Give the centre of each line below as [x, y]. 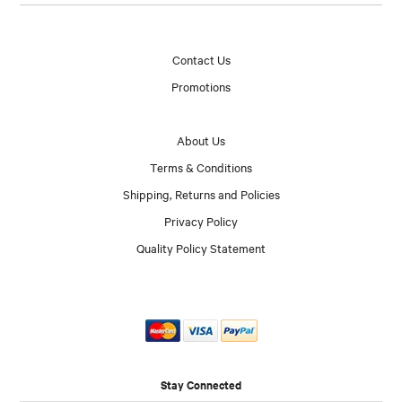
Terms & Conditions [201, 166]
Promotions [201, 86]
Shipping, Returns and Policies [201, 193]
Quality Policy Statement [201, 247]
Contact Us [201, 59]
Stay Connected [201, 385]
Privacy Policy [201, 220]
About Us [201, 140]
